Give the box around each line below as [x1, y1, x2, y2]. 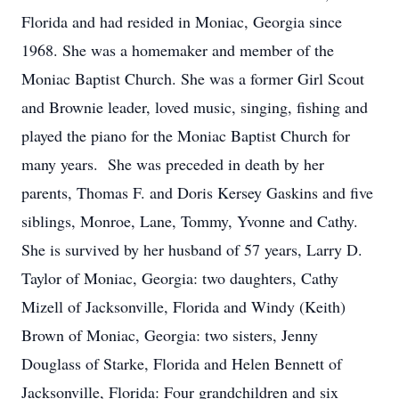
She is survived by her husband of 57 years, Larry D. [21, 239, 362, 260]
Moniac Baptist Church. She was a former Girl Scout [21, 68, 364, 89]
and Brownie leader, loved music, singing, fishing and [21, 96, 368, 118]
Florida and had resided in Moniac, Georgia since [21, 11, 342, 32]
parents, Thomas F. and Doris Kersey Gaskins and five [21, 182, 373, 203]
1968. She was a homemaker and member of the [21, 39, 334, 61]
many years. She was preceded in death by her [21, 153, 324, 175]
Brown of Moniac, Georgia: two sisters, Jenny [21, 324, 318, 346]
